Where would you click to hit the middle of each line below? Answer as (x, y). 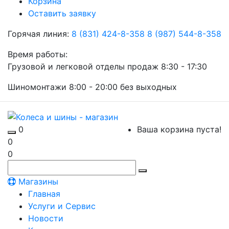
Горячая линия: (38, 34)
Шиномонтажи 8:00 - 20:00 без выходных (92, 87)
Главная (44, 193)
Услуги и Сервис (62, 206)
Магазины (37, 181)
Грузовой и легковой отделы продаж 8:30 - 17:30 (107, 66)
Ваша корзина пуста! (179, 129)
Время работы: (38, 54)
